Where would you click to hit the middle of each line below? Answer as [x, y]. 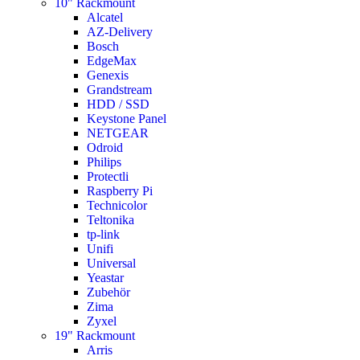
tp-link [103, 234]
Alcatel [105, 17]
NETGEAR [118, 133]
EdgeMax [112, 60]
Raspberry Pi [120, 190]
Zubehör [108, 292]
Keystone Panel [127, 118]
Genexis [108, 75]
